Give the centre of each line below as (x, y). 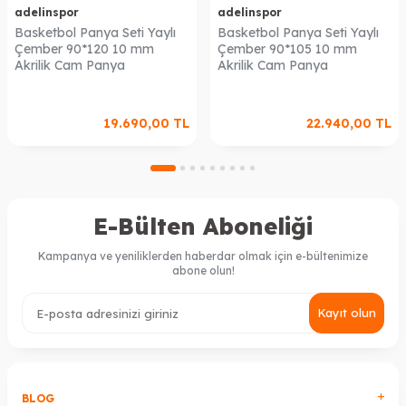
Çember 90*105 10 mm (287, 49)
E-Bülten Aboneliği (203, 227)
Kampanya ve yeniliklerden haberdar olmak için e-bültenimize (203, 256)
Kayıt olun (347, 313)
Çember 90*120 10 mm (84, 49)
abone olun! (203, 271)
